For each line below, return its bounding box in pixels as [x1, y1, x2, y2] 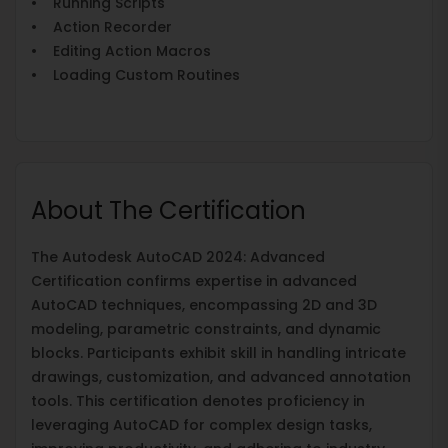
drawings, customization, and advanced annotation [31, 366, 411, 387]
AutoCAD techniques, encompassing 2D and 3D [31, 294, 377, 315]
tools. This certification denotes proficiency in [31, 390, 365, 411]
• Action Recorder [31, 16, 172, 37]
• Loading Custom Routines [31, 64, 240, 85]
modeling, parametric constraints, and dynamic [31, 318, 381, 339]
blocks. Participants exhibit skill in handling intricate [31, 342, 406, 363]
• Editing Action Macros [31, 40, 211, 61]
